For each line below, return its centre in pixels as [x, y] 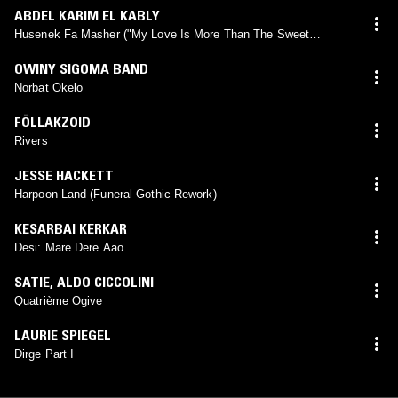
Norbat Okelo [49, 87]
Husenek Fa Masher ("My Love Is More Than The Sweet [162, 34]
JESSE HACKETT [64, 175]
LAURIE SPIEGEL [63, 334]
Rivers [31, 140]
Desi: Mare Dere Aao [69, 247]
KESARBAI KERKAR [71, 228]
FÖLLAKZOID [52, 121]
